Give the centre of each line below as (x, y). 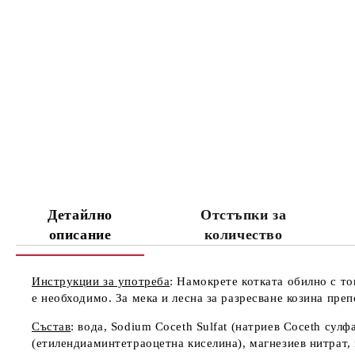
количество (243, 234)
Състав (52, 326)
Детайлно (80, 214)
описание (80, 234)
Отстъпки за (244, 214)
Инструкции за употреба (101, 281)
